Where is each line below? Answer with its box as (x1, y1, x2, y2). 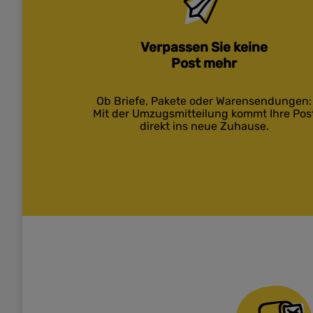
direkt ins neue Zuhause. (139, 119, 269, 133)
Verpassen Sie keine (140, 39, 268, 55)
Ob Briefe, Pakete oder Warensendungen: (96, 94, 312, 108)
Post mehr (171, 55, 237, 71)
